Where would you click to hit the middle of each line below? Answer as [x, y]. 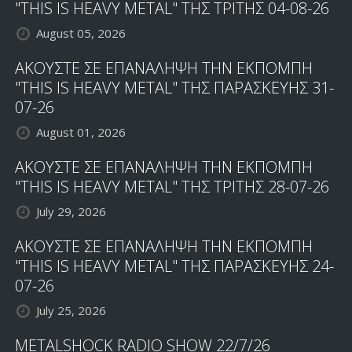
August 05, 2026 [81, 33]
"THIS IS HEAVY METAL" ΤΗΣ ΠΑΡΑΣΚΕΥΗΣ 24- [175, 266]
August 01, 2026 [81, 132]
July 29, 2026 [71, 211]
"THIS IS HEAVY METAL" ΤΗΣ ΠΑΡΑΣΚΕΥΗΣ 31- [175, 88]
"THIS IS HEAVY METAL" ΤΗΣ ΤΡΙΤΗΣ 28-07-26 [172, 187]
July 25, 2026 [71, 310]
